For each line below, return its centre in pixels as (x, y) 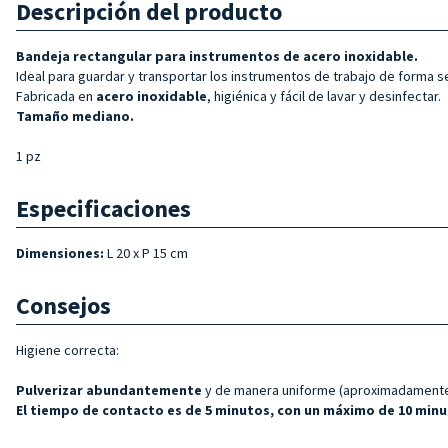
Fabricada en (56, 95)
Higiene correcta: (67, 349)
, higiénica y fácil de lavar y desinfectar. (324, 95)
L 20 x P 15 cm (146, 252)
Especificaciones (103, 208)
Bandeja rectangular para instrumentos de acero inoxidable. (217, 55)
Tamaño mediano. (75, 115)
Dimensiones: (60, 252)
